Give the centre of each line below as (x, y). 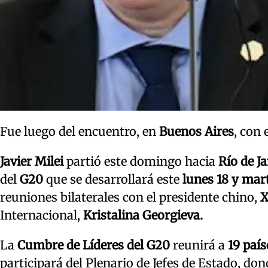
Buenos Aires (197, 131)
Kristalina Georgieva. (143, 215)
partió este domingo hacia (142, 161)
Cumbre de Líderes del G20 (95, 245)
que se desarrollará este (114, 179)
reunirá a (200, 245)
